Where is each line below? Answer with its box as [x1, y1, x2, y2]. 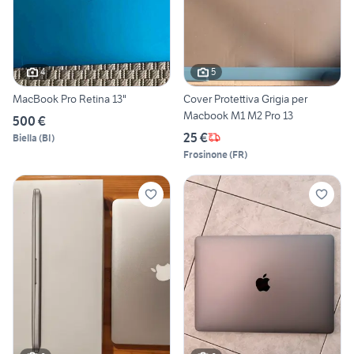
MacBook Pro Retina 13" [13, 91, 126, 106]
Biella [13, 131, 37, 144]
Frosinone [183, 148, 228, 160]
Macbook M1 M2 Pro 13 [183, 107, 293, 122]
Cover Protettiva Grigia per [183, 91, 307, 106]
